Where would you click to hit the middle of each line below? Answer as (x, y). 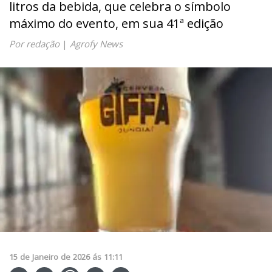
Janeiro (45, 257)
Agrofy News (96, 44)
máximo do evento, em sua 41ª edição (119, 23)
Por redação (34, 44)
